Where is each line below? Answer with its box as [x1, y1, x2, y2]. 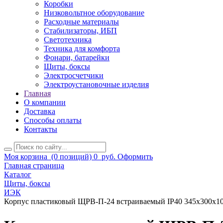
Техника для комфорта [44, 44, 120, 53]
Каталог [4, 170, 31, 179]
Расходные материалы [44, 17, 119, 26]
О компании [24, 98, 66, 107]
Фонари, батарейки [44, 53, 110, 62]
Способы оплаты [24, 116, 82, 125]
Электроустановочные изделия [44, 80, 149, 89]
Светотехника [44, 35, 92, 44]
